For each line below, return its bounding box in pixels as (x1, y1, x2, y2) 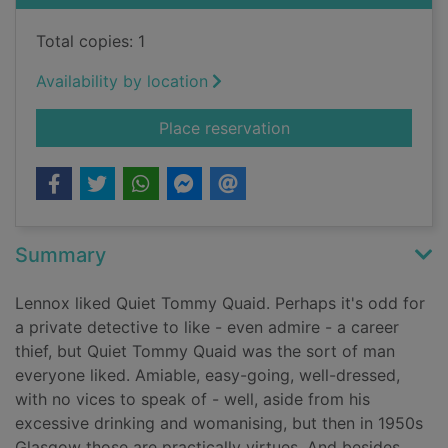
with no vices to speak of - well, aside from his (15, 389, 370, 410)
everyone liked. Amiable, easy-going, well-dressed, (15, 365, 400, 386)
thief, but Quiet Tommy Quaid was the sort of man (15, 341, 395, 362)
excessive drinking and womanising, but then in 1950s (15, 413, 423, 434)
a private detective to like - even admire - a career (15, 317, 399, 338)
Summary (15, 243, 106, 268)
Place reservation (158, 118, 290, 139)
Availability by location (36, 71, 208, 92)
